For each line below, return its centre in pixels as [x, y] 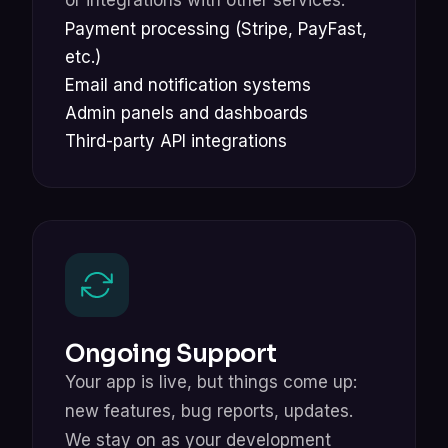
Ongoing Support [171, 353]
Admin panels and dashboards [186, 112]
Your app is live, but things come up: [211, 381]
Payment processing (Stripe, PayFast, [216, 28]
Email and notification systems [188, 84]
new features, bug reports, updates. [209, 410]
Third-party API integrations [176, 140]
